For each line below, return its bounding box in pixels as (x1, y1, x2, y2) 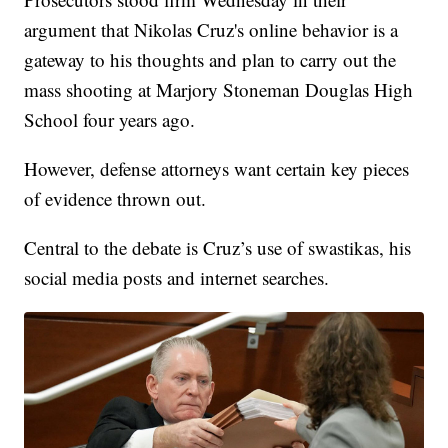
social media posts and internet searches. (24, 264, 330, 290)
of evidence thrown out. (24, 185, 207, 211)
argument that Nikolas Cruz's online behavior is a (24, 16, 399, 42)
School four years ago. (24, 106, 196, 132)
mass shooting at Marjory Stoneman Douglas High (24, 76, 414, 102)
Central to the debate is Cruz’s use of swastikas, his (24, 234, 412, 260)
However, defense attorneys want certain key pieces (24, 155, 410, 181)
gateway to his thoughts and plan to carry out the (24, 46, 397, 72)
